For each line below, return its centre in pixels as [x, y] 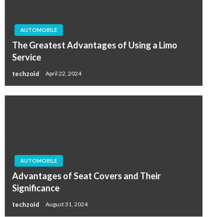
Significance [36, 188]
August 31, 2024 [67, 204]
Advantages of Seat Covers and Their [86, 176]
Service [27, 57]
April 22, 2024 [63, 74]
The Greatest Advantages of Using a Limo [95, 45]
